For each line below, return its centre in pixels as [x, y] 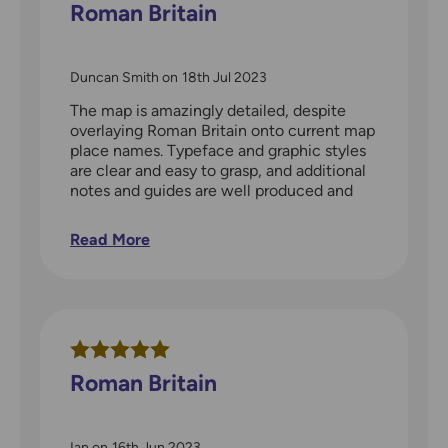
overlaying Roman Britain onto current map [222, 131]
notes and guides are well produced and [211, 191]
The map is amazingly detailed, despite [208, 111]
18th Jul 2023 [224, 78]
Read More [110, 240]
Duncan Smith [114, 78]
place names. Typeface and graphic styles [218, 151]
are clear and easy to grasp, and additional [218, 171]
